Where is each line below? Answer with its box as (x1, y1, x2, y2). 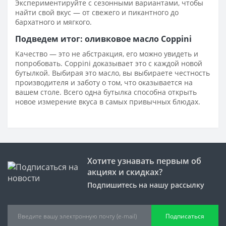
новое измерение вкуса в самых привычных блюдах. (15, 96, 200, 106)
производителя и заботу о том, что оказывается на (15, 77, 193, 87)
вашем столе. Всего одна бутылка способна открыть (15, 87, 197, 97)
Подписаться (165, 211, 204, 220)
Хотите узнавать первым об (87, 155, 201, 166)
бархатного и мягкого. (15, 17, 92, 27)
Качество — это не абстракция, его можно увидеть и (15, 48, 198, 59)
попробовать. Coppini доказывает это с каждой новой (15, 58, 202, 68)
